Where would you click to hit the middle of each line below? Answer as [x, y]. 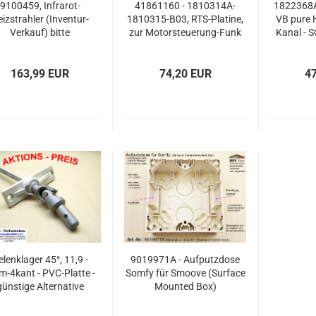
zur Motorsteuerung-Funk [186, 32]
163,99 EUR [40, 74]
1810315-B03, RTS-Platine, [186, 19]
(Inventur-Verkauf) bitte [185, 46]
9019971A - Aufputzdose [186, 260]
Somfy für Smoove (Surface [185, 273]
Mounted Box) [185, 286]
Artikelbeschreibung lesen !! [186, 59]
